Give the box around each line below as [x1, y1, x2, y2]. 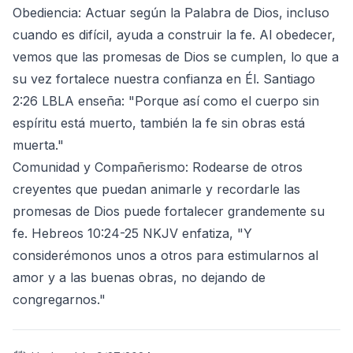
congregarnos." [13, 292, 106, 307]
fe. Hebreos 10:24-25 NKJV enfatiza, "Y [13, 225, 252, 241]
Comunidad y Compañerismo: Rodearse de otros [13, 159, 303, 175]
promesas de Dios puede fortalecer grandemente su [13, 203, 325, 219]
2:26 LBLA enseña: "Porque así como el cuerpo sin [13, 93, 319, 109]
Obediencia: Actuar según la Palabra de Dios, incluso [13, 5, 329, 20]
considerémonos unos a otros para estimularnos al [13, 247, 318, 263]
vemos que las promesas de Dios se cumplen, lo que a [13, 49, 339, 65]
